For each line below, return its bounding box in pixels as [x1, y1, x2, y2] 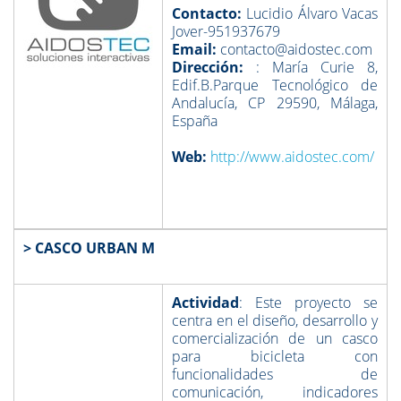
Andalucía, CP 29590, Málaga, [172, 93, 378, 113]
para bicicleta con [172, 346, 378, 366]
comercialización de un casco [172, 328, 378, 348]
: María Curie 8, [256, 57, 378, 77]
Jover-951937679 [172, 21, 280, 41]
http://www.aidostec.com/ [210, 147, 374, 166]
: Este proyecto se [239, 293, 378, 312]
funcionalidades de [172, 364, 378, 384]
